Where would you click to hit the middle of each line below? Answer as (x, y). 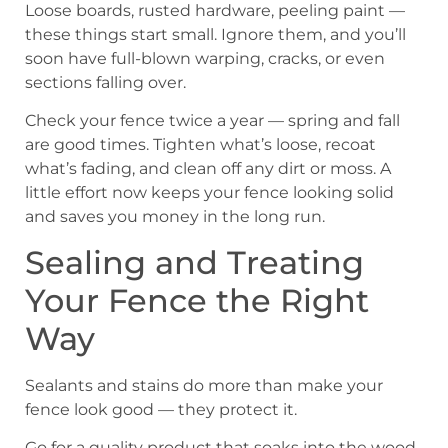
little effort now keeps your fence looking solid (209, 193)
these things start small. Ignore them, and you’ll (215, 34)
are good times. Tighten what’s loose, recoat (200, 145)
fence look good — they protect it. (161, 409)
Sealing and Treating (194, 262)
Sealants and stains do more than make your (204, 385)
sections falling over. (105, 82)
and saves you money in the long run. (175, 217)
